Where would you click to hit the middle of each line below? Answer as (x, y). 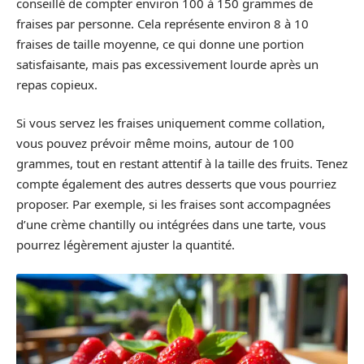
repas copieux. (57, 84)
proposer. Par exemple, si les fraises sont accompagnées (173, 204)
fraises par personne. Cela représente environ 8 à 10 (162, 23)
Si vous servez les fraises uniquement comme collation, (171, 123)
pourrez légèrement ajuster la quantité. (126, 245)
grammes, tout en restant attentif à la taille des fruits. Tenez (182, 164)
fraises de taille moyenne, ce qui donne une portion (160, 43)
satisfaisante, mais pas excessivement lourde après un (167, 64)
